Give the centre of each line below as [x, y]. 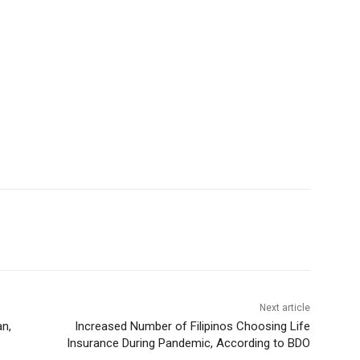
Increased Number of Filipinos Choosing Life [192, 327]
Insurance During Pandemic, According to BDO [188, 344]
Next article [284, 308]
